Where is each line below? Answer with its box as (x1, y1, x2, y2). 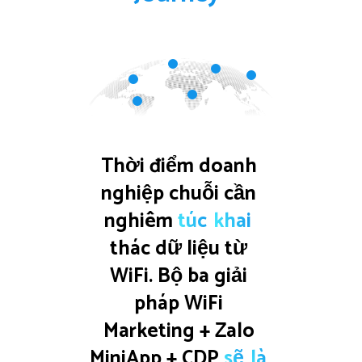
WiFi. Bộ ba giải (110, 259, 252, 293)
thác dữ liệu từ (110, 232, 252, 265)
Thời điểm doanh (100, 149, 262, 183)
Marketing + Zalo (103, 314, 259, 347)
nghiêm (104, 204, 178, 238)
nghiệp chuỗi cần (101, 177, 261, 210)
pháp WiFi (134, 287, 228, 320)
